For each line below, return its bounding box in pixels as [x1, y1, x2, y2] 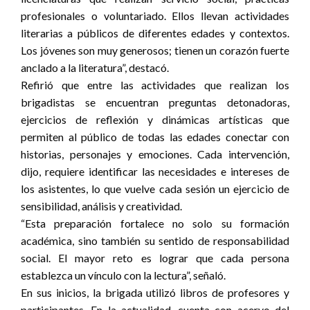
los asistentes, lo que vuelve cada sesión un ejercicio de [21, 181, 289, 195]
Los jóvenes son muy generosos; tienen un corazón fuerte [21, 43, 289, 57]
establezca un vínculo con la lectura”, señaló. [21, 268, 226, 282]
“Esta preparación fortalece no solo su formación [21, 216, 289, 230]
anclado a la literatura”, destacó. [21, 60, 169, 74]
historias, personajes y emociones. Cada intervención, [21, 147, 289, 161]
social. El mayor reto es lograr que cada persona [21, 250, 289, 264]
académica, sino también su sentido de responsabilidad [21, 233, 289, 247]
